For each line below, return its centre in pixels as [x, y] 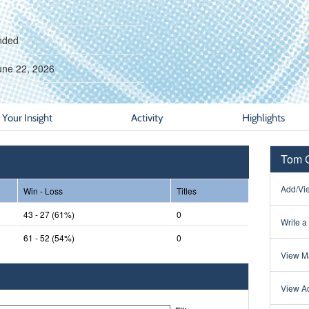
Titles [186, 190]
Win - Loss [43, 190]
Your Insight [27, 117]
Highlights [264, 117]
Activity [147, 117]
